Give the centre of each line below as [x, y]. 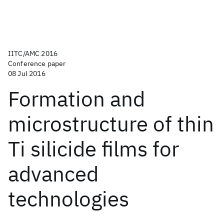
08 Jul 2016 [27, 73]
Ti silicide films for [93, 149]
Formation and [76, 99]
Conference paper [37, 63]
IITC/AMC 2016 [33, 53]
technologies [68, 199]
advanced [53, 174]
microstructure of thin [111, 124]
